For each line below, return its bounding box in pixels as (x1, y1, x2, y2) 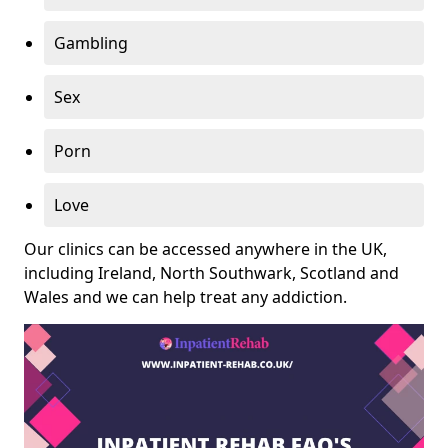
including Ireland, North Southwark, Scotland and (24, 262, 399, 285)
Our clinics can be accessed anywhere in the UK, (24, 238, 387, 261)
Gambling (54, 32, 128, 55)
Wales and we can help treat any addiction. (24, 286, 347, 309)
